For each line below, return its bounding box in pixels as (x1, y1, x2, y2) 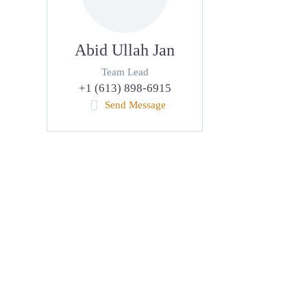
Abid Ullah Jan (75, 41, 175, 59)
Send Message (104, 99, 166, 110)
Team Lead (101, 66, 149, 77)
